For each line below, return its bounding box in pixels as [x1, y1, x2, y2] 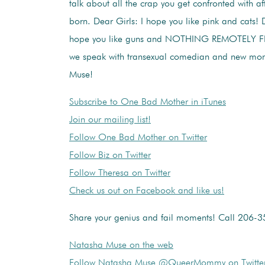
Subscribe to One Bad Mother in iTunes [69, 97, 226, 107]
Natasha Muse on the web [69, 240, 173, 250]
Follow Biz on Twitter [69, 150, 151, 160]
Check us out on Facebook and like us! [69, 186, 224, 196]
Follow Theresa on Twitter [69, 168, 170, 178]
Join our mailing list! [69, 115, 151, 125]
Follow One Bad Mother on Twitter [69, 132, 207, 143]
